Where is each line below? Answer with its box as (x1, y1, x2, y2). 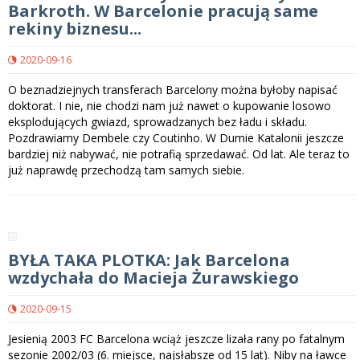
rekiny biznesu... (8, 18, 141, 40)
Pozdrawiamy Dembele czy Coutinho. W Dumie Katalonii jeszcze (8, 130, 344, 146)
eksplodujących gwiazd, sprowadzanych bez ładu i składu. (8, 114, 307, 130)
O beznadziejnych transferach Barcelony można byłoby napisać (8, 82, 337, 98)
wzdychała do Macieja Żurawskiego (8, 267, 299, 289)
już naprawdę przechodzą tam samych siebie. (8, 162, 244, 178)
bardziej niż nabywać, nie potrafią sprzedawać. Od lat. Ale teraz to (8, 146, 350, 162)
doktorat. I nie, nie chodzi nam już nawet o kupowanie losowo (8, 98, 331, 114)
